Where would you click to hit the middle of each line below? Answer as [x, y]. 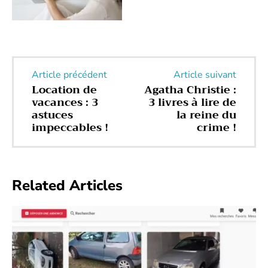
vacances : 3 [65, 103]
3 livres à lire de [192, 103]
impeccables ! [70, 128]
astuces [52, 115]
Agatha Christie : [190, 90]
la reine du [206, 115]
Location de [64, 90]
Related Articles [67, 186]
